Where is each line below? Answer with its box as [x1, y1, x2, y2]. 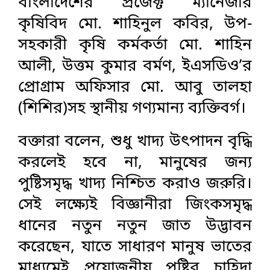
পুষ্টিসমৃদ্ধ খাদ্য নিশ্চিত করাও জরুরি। [18, 173, 252, 195]
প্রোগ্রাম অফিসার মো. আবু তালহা [18, 77, 252, 98]
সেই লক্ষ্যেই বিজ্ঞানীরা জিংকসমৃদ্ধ [18, 194, 252, 216]
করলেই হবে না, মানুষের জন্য [18, 152, 252, 174]
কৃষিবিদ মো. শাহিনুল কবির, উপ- [18, 13, 252, 35]
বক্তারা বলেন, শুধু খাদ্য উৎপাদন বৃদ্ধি [18, 131, 252, 152]
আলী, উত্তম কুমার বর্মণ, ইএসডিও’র [18, 55, 252, 77]
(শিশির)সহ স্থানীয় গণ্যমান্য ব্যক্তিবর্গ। [18, 98, 246, 119]
